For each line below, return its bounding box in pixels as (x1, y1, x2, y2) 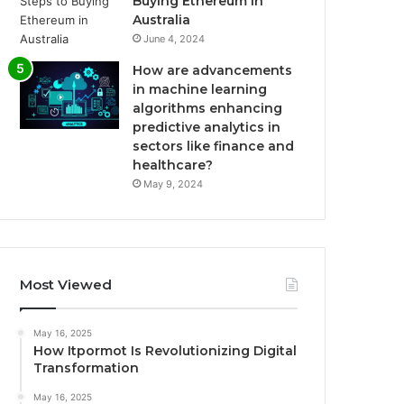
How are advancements (133, 62, 293, 78)
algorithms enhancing (133, 100, 283, 116)
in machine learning (133, 81, 268, 97)
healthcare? (133, 157, 214, 173)
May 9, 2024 (143, 178, 204, 190)
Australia (133, 12, 191, 28)
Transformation (33, 360, 140, 376)
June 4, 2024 (143, 32, 206, 45)
